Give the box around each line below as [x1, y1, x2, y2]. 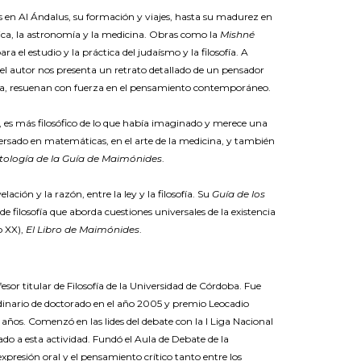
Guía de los [212, 188, 266, 201]
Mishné [220, 28, 255, 41]
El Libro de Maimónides [26, 223, 140, 236]
